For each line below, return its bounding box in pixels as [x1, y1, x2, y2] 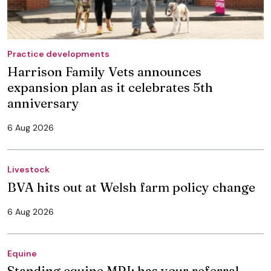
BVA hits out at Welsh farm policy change [7, 178, 255, 195]
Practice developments [7, 48, 109, 59]
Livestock [7, 163, 50, 175]
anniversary [7, 94, 79, 111]
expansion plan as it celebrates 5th [7, 79, 213, 95]
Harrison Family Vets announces [7, 63, 201, 79]
